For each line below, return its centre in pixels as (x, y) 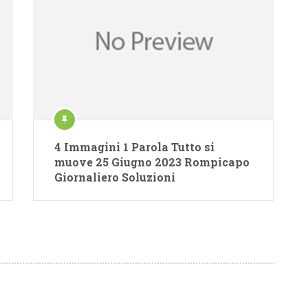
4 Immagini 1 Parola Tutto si (135, 146)
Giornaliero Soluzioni (115, 177)
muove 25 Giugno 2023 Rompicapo (152, 162)
